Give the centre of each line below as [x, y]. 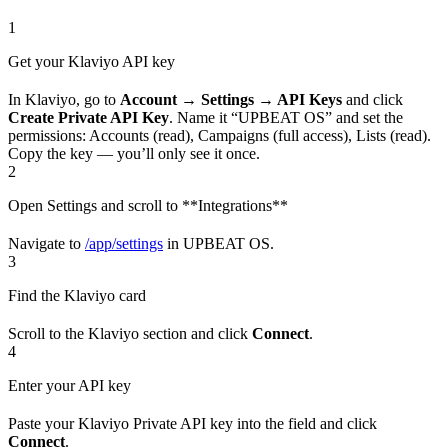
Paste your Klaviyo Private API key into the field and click [192, 423]
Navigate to [46, 243]
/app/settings [124, 243]
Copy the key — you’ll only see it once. [134, 153]
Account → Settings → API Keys [231, 99]
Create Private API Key [88, 117]
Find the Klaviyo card [77, 295]
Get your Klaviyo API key [91, 61]
